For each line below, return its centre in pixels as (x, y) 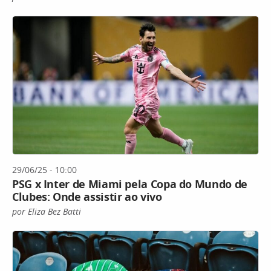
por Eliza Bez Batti (47, 212)
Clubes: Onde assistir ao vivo (87, 197)
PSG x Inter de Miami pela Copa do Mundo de (130, 184)
